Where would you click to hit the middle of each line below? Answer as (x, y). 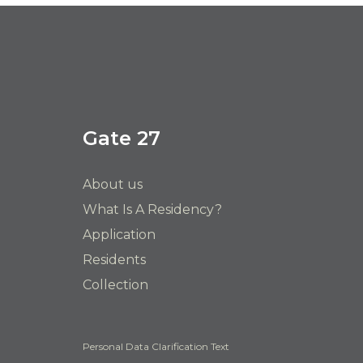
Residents (114, 259)
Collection (115, 284)
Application (119, 234)
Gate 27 (122, 138)
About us (113, 184)
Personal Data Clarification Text (156, 347)
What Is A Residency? (152, 209)
